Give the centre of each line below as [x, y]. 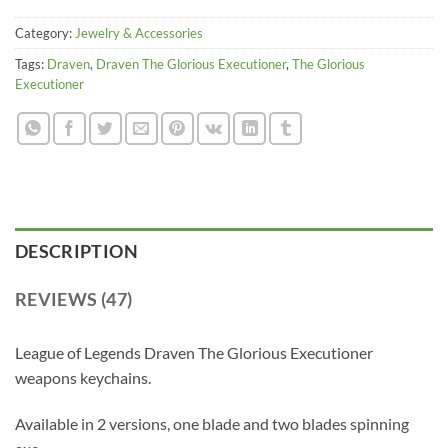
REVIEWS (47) [74, 299]
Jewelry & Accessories [139, 32]
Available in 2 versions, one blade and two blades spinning [212, 423]
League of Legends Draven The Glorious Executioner [194, 352]
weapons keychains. [83, 377]
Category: [45, 32]
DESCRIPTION [76, 251]
